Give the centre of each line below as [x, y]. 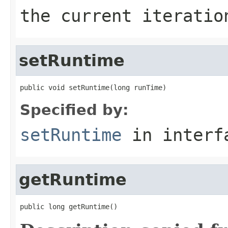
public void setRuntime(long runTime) [93, 87]
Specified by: [74, 110]
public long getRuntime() [69, 206]
